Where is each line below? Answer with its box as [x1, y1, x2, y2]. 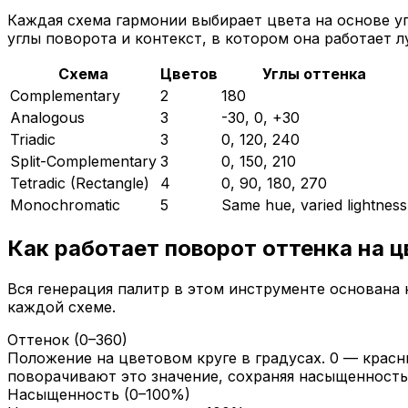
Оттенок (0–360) [7, 330, 127, 349]
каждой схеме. [7, 297, 116, 316]
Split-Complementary [10, 151, 157, 170]
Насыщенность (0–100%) [7, 384, 190, 403]
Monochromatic [10, 195, 120, 214]
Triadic [10, 129, 56, 148]
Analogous [10, 107, 85, 127]
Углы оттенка [262, 64, 366, 83]
